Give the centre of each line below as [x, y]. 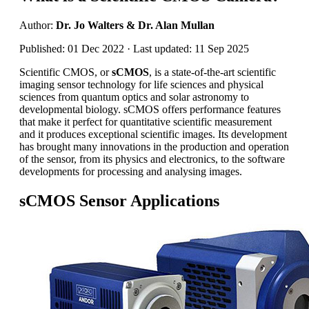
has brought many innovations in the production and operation [154, 146]
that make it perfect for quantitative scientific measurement [146, 121]
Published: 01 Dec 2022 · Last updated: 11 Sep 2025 [134, 48]
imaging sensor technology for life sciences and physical [141, 84]
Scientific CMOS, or [66, 72]
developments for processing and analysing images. [131, 171]
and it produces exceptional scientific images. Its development [153, 134]
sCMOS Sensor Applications [119, 200]
